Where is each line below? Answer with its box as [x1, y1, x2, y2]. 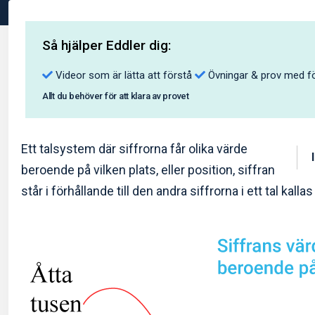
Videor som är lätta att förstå [53, 69, 195, 82]
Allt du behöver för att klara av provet [42, 91, 189, 102]
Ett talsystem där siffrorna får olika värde [21, 141, 247, 157]
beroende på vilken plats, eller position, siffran [21, 162, 275, 178]
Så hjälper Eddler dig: [42, 37, 171, 54]
